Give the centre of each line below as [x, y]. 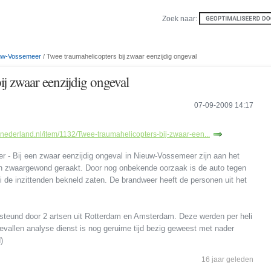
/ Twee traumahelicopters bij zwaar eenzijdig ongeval [119, 56]
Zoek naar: [181, 19]
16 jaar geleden [227, 260]
